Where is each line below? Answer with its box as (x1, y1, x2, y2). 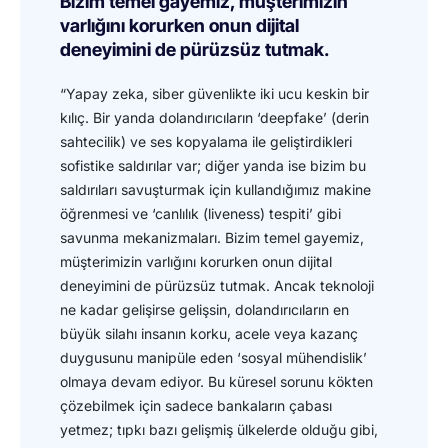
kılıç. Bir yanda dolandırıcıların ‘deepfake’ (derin (60, 108, 369, 126)
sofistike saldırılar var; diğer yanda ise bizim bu (60, 156, 366, 174)
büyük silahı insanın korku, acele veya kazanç (60, 324, 358, 342)
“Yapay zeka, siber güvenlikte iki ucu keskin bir (60, 84, 369, 102)
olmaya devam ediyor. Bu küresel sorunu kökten (60, 372, 373, 390)
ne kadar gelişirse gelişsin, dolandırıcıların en (60, 300, 349, 318)
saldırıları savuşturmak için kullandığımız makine (60, 180, 371, 198)
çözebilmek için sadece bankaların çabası (60, 396, 332, 414)
